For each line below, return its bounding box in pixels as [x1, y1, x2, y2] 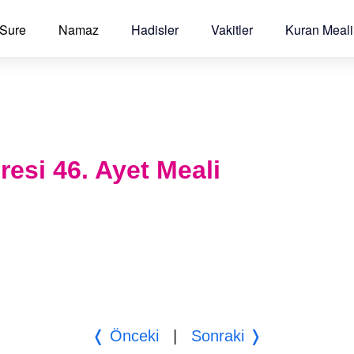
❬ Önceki [91, 326, 159, 345]
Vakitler [211, 21, 253, 39]
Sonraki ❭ [190, 326, 262, 345]
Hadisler [131, 21, 179, 39]
